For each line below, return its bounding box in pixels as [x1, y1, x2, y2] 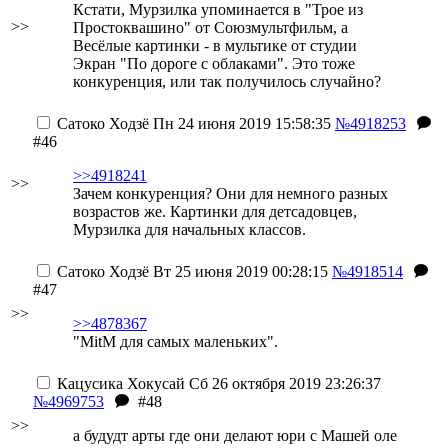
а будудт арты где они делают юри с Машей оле [73, 427, 397, 444]
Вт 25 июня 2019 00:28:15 [149, 263, 328, 280]
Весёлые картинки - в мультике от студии [73, 37, 357, 54]
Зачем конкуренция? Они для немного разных [73, 185, 388, 202]
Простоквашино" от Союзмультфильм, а [73, 19, 348, 36]
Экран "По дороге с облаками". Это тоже [73, 55, 355, 72]
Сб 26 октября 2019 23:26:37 [185, 375, 381, 392]
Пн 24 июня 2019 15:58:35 [149, 115, 331, 132]
